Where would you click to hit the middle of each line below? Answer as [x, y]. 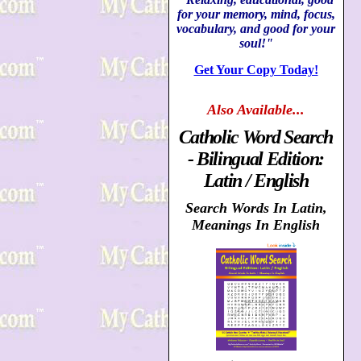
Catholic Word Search [256, 137]
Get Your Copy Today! [256, 70]
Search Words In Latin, [256, 208]
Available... [269, 110]
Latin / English [256, 180]
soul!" [256, 43]
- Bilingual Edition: [256, 159]
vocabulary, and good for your [256, 29]
